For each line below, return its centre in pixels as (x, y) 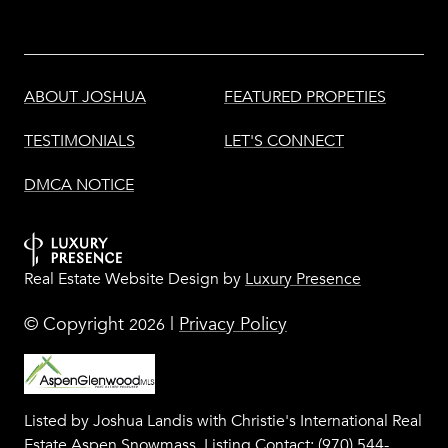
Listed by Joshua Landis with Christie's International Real (223, 421)
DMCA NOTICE (79, 185)
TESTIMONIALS (79, 141)
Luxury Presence (303, 279)
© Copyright (76, 324)
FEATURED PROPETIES (305, 97)
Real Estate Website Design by (134, 279)
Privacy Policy (233, 324)
